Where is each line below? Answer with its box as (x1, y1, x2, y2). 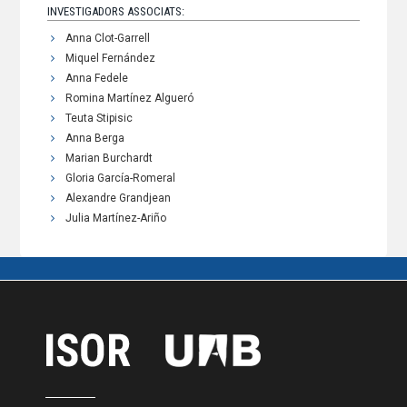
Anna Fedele (65, 72, 129, 85)
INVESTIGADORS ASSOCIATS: (47, 5, 185, 19)
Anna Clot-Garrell (65, 32, 151, 45)
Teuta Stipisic (65, 112, 134, 125)
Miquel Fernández (65, 52, 156, 65)
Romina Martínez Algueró (65, 92, 194, 105)
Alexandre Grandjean (65, 192, 172, 205)
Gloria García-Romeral (65, 172, 176, 185)
